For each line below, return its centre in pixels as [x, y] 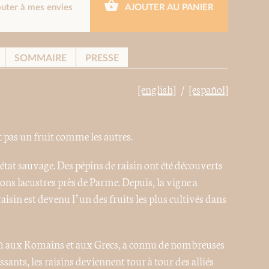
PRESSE [102, 58]
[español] [209, 89]
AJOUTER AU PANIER [168, 7]
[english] [157, 89]
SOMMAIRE [40, 58]
